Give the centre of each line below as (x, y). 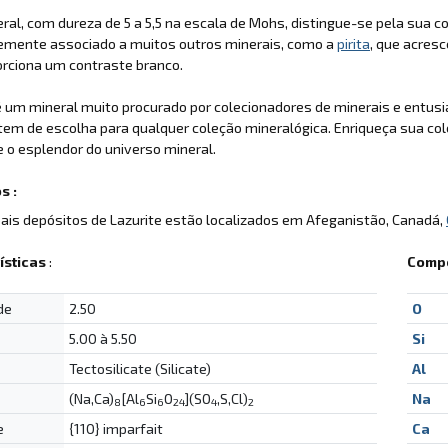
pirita (353, 43)
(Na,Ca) (91, 398)
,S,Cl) (232, 398)
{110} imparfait (115, 428)
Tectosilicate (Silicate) (139, 368)
